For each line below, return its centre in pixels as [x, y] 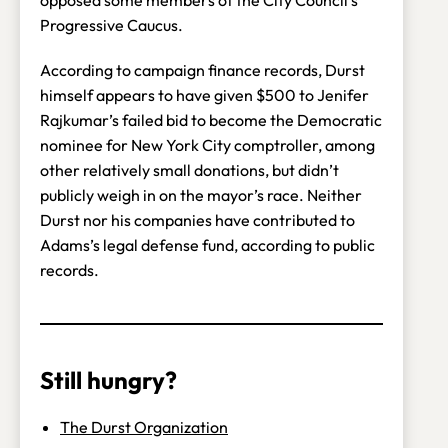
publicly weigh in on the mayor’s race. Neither [201, 194]
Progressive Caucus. [113, 24]
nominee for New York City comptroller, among [207, 144]
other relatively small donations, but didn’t [189, 169]
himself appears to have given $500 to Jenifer [204, 94]
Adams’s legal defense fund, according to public [207, 244]
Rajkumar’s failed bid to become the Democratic [211, 119]
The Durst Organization [144, 426]
